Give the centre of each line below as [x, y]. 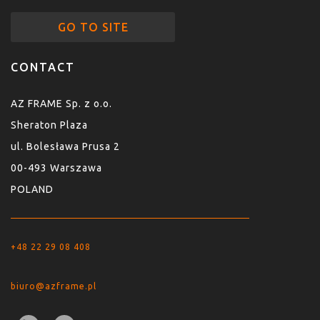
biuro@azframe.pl [54, 286]
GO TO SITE [93, 27]
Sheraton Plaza [49, 125]
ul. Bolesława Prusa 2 [65, 147]
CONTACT [43, 67]
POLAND [32, 190]
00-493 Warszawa [56, 168]
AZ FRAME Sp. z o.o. [61, 104]
